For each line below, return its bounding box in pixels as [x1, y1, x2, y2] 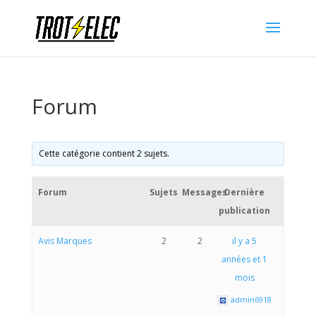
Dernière [224, 186, 265, 198]
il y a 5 [232, 235, 257, 247]
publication [219, 205, 270, 217]
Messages [182, 186, 228, 198]
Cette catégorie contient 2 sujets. [38, 147, 169, 159]
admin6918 [231, 294, 272, 305]
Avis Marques [37, 235, 92, 247]
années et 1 [221, 253, 267, 265]
